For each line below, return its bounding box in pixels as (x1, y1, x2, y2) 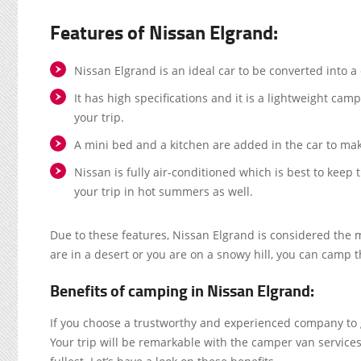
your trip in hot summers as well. (74, 184, 253, 199)
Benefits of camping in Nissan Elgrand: (50, 279, 314, 302)
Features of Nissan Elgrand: (50, 18, 278, 46)
